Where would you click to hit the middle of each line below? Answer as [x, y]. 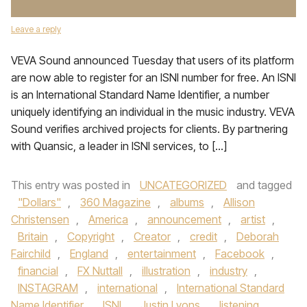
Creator [152, 236]
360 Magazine [115, 202]
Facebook [240, 254]
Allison [239, 202]
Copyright [91, 236]
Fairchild [31, 254]
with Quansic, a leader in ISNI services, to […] [119, 146]
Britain [33, 236]
